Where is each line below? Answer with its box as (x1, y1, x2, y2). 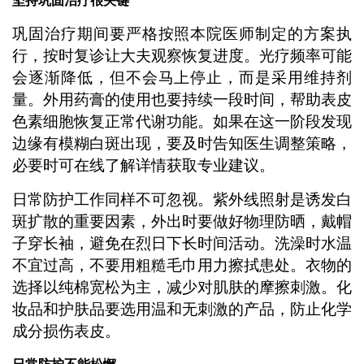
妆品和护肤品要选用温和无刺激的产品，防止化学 (11, 301, 353, 318)
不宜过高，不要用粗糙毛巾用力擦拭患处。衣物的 (11, 257, 353, 275)
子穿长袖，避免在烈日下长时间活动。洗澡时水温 (11, 235, 353, 253)
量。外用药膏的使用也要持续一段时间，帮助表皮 (11, 91, 353, 109)
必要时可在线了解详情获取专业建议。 (11, 157, 275, 175)
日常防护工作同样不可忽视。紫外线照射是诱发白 (11, 191, 353, 209)
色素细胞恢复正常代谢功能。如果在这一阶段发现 (11, 113, 353, 131)
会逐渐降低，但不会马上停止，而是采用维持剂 (11, 69, 353, 87)
